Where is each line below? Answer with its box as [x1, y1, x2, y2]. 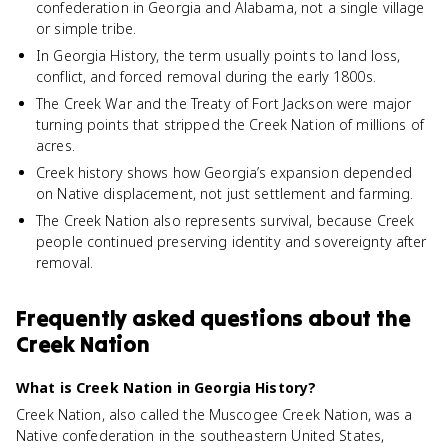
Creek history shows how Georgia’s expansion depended [36, 163, 412, 182]
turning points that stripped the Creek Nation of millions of [36, 115, 424, 134]
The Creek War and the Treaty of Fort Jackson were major [36, 94, 412, 113]
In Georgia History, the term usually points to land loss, [36, 46, 401, 65]
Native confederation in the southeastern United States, [16, 426, 385, 445]
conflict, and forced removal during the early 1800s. [36, 67, 376, 86]
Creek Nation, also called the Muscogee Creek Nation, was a [16, 405, 413, 424]
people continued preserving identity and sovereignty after [36, 232, 427, 251]
